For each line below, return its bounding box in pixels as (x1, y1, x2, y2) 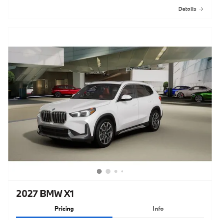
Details (178, 5, 196, 13)
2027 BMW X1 (16, 188, 74, 200)
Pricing (55, 204, 74, 213)
